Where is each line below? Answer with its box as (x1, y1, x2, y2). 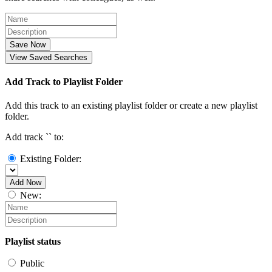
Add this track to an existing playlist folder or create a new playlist (5, 100, 257, 111)
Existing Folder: (20, 154, 81, 165)
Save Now (10, 39, 46, 49)
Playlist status (5, 236, 61, 247)
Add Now (10, 178, 41, 188)
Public (20, 258, 44, 269)
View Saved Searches (10, 52, 87, 62)
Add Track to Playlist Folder (5, 76, 123, 87)
